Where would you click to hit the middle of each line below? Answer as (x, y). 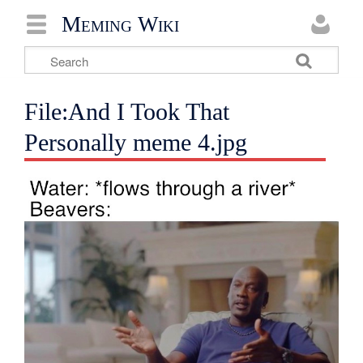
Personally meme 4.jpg (136, 143)
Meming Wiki (120, 24)
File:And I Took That (127, 112)
